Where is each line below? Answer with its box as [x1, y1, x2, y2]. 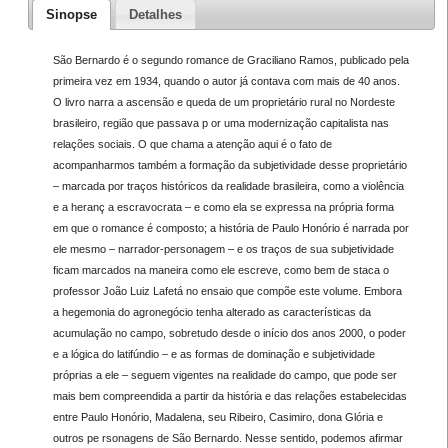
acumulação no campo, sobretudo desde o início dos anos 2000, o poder [52, 326, 406, 339]
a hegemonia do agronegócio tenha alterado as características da [52, 305, 371, 318]
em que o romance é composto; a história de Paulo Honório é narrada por [52, 221, 409, 234]
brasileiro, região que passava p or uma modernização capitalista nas [52, 116, 389, 129]
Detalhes [128, 6, 182, 22]
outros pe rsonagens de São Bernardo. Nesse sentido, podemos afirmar [52, 431, 403, 444]
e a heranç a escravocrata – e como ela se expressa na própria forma [52, 200, 394, 213]
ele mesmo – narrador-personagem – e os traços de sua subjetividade [52, 242, 394, 255]
